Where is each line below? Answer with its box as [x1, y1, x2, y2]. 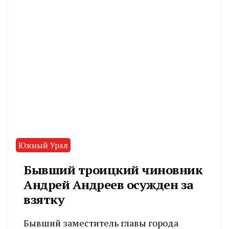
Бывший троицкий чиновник [24, 161, 202, 178]
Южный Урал [18, 140, 68, 150]
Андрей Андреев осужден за [24, 176, 194, 193]
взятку [24, 191, 64, 208]
